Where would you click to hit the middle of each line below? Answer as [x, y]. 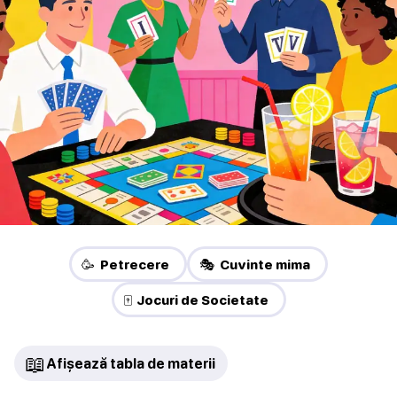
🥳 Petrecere [125, 265]
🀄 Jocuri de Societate [196, 300]
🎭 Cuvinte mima [255, 265]
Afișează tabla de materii [131, 364]
